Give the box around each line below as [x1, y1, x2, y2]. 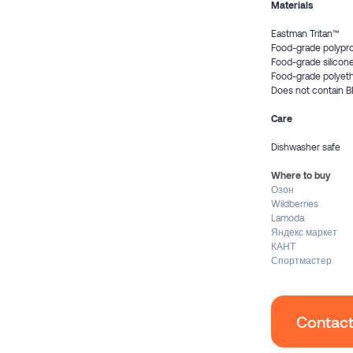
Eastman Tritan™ [271, 28, 340, 39]
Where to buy [271, 169, 331, 180]
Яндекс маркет [271, 226, 337, 237]
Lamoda [271, 212, 304, 223]
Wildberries [271, 198, 318, 209]
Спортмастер [271, 255, 332, 266]
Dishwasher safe [271, 141, 340, 152]
